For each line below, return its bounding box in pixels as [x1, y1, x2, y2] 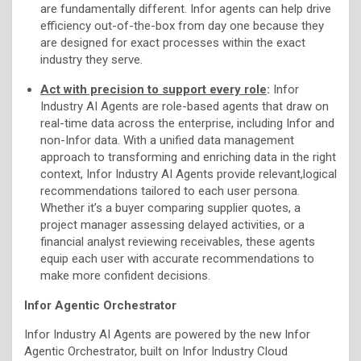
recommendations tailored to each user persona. [40, 183, 300, 198]
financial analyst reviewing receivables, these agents [40, 234, 315, 249]
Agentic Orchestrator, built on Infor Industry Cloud [24, 343, 288, 359]
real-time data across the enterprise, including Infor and [40, 115, 334, 131]
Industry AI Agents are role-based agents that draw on [40, 98, 329, 114]
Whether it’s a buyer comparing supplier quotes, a [40, 200, 301, 215]
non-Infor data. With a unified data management [40, 132, 294, 147]
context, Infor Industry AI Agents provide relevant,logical [40, 166, 337, 181]
